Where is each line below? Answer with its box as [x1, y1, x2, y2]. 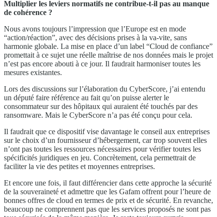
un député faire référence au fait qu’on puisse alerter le [4, 93, 169, 102]
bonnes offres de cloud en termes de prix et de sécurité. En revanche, [4, 196, 213, 204]
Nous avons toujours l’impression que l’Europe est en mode [4, 24, 186, 33]
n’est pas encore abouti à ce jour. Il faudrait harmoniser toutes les [4, 59, 201, 68]
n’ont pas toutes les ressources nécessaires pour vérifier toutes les [4, 144, 201, 153]
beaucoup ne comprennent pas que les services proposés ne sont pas [4, 204, 211, 213]
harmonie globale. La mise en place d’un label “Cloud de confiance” [4, 42, 213, 50]
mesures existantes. [4, 68, 62, 77]
